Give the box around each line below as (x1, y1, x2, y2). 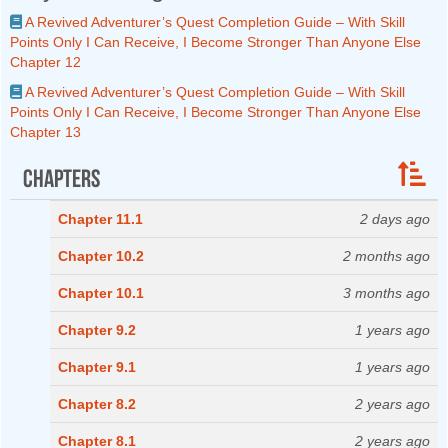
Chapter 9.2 (58, 322, 136, 339)
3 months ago (343, 285, 430, 302)
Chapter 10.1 (58, 285, 144, 302)
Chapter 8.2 (58, 396, 136, 413)
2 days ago (360, 211, 430, 228)
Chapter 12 (10, 54, 81, 71)
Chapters (22, 159, 100, 192)
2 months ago (343, 248, 430, 265)
